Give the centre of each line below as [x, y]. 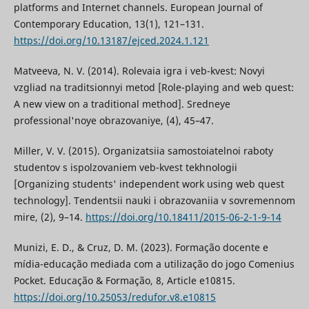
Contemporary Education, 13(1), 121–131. [109, 23]
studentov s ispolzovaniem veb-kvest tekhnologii [125, 167]
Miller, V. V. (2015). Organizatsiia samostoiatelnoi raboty [143, 151]
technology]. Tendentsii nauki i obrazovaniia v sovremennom [154, 200]
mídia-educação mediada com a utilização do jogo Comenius [154, 264]
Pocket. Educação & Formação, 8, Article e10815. [124, 281]
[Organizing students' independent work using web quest [149, 184]
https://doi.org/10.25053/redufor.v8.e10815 [114, 297]
